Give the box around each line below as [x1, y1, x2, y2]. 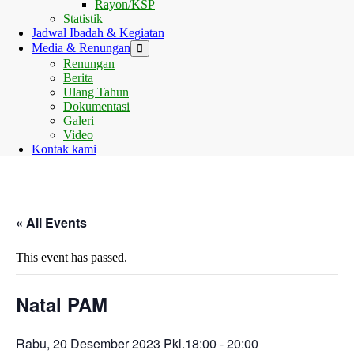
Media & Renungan [32, 41, 130, 55]
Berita [63, 71, 93, 85]
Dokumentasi [63, 100, 130, 113]
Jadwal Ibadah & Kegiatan [32, 26, 164, 40]
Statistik [63, 12, 103, 25]
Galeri [63, 114, 94, 127]
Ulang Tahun [63, 85, 129, 99]
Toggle [136, 42, 166, 54]
